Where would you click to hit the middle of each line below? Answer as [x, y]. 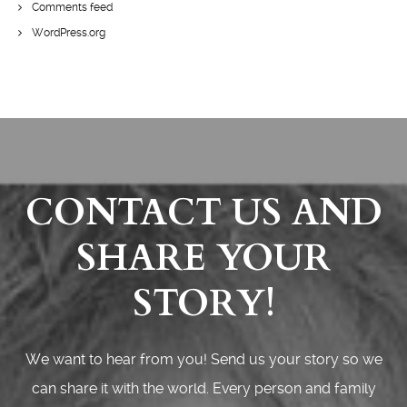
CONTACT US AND [203, 213]
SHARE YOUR [203, 258]
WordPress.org [69, 33]
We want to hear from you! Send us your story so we [203, 359]
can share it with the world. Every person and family [203, 388]
